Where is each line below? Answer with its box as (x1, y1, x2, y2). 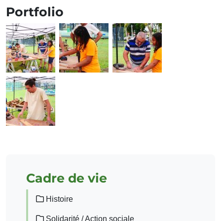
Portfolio (6, 4, 64, 20)
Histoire (44, 195, 73, 204)
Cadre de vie (26, 171, 107, 186)
